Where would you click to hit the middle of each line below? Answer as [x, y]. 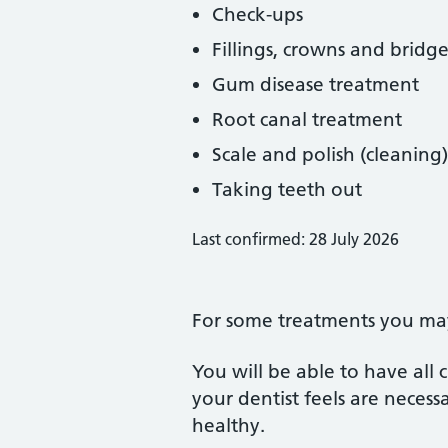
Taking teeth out [287, 189]
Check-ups [257, 14]
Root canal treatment [307, 119]
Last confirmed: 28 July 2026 [295, 239]
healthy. [228, 425]
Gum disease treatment [315, 84]
